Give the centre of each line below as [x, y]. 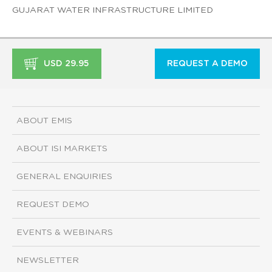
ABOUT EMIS [44, 121]
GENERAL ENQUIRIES [64, 177]
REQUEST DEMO [53, 205]
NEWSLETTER [48, 261]
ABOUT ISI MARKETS [62, 149]
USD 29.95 [65, 63]
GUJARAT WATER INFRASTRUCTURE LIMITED [113, 10]
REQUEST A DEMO [207, 63]
